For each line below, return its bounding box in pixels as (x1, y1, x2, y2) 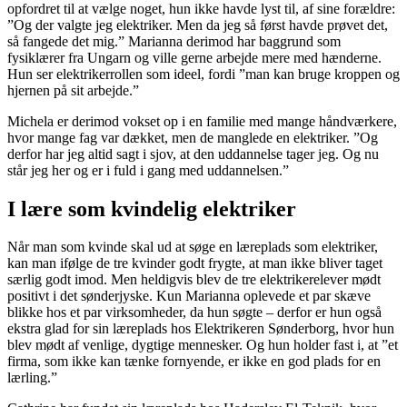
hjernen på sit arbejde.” (7, 82, 139, 98)
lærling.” (7, 370, 57, 386)
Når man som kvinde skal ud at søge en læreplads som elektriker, (7, 239, 378, 255)
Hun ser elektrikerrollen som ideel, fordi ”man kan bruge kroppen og (7, 65, 400, 82)
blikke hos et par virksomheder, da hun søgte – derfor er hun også (7, 304, 382, 321)
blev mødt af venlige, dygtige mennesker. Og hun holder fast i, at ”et (7, 337, 398, 353)
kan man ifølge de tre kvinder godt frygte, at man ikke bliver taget (7, 255, 382, 272)
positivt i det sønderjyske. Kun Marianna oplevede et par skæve (7, 288, 371, 304)
